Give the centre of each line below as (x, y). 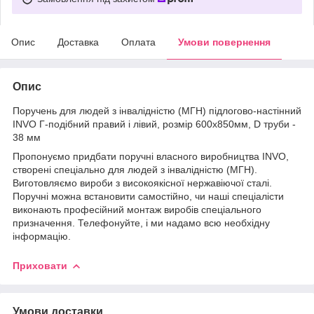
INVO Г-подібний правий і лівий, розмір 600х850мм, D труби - (154, 124)
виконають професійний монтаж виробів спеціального (137, 209)
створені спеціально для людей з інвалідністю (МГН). (135, 169)
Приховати (40, 265)
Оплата (138, 42)
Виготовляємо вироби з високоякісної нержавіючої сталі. (142, 183)
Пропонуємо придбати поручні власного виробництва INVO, (151, 156)
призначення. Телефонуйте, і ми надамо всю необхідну (141, 223)
